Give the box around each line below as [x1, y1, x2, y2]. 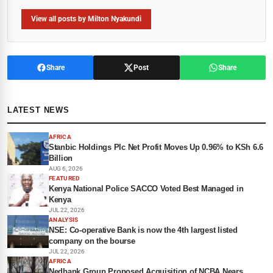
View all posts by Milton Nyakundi [31, 15, 141, 23]
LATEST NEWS [7, 105, 69, 115]
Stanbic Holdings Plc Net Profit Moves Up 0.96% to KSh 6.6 [49, 143, 264, 152]
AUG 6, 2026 [49, 165, 83, 172]
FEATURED [49, 175, 80, 182]
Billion [49, 154, 73, 163]
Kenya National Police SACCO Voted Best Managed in [49, 184, 244, 193]
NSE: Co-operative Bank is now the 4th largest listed [49, 225, 238, 235]
